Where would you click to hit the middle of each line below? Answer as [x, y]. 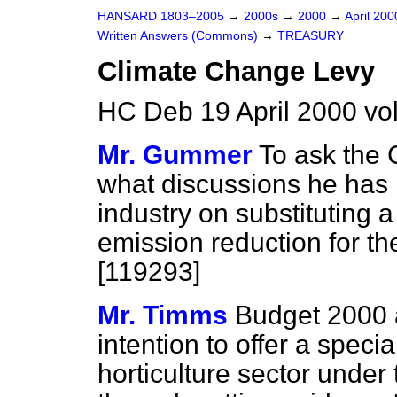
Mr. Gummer [175, 155]
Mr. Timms [163, 315]
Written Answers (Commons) [179, 36]
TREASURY [311, 36]
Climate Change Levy [236, 71]
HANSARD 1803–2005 [161, 16]
